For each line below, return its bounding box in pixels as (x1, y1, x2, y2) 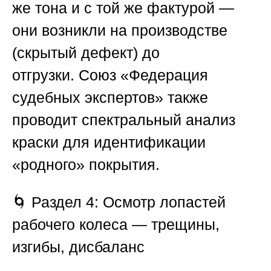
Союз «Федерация (79, 67, 208, 84)
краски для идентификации (12, 134, 206, 151)
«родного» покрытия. (12, 156, 160, 174)
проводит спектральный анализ (12, 111, 235, 129)
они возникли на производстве (12, 22, 227, 39)
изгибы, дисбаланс (12, 238, 145, 256)
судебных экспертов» (12, 89, 163, 106)
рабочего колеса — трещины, (12, 216, 220, 233)
